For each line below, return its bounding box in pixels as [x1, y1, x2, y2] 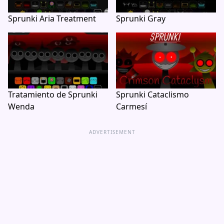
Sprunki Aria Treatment [8, 12, 96, 24]
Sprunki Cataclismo [116, 89, 189, 100]
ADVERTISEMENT [88, 128, 135, 135]
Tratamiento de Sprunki [8, 89, 97, 100]
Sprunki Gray [116, 12, 165, 24]
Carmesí [116, 101, 147, 112]
